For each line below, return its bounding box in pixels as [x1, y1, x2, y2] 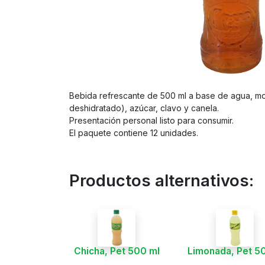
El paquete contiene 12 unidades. [69, 128, 198, 138]
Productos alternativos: [69, 171, 254, 191]
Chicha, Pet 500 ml [73, 245, 160, 257]
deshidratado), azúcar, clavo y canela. [69, 103, 219, 114]
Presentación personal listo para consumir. [69, 115, 234, 126]
